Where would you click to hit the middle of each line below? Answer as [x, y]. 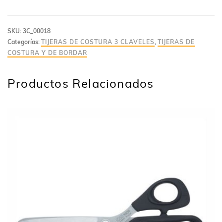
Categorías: [24, 42]
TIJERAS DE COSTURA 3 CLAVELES [98, 42]
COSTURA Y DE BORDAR [47, 53]
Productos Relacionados [81, 83]
